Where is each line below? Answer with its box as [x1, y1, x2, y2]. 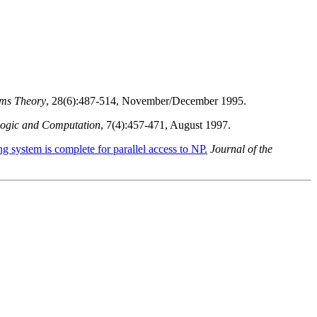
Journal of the [210, 143, 272, 156]
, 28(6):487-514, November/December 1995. [46, 95, 246, 108]
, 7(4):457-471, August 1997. [100, 119, 231, 132]
